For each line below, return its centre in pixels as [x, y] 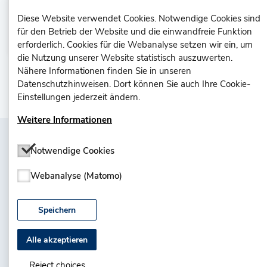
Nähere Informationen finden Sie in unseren [104, 71]
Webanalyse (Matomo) [76, 176]
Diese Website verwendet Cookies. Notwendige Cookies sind [139, 18]
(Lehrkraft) [75, 27]
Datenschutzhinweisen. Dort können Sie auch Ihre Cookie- [134, 84]
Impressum [238, 220]
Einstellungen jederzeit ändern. [79, 97]
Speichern [57, 210]
